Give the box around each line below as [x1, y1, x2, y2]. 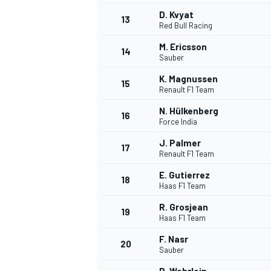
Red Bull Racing [159, 21, 212, 31]
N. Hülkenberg [159, 105, 218, 117]
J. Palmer [159, 137, 201, 149]
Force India [159, 117, 197, 127]
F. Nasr [159, 233, 188, 245]
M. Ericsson [159, 41, 207, 53]
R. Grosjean [159, 201, 208, 213]
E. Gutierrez [159, 169, 210, 181]
